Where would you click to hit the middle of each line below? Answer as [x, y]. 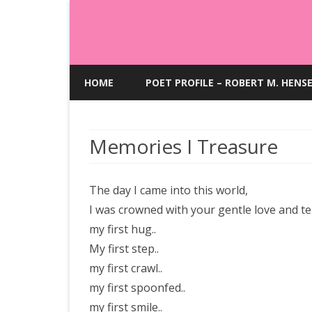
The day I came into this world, [169, 190]
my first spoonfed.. [137, 288]
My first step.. [124, 249]
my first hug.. [123, 229]
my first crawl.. [126, 268]
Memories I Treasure [184, 146]
